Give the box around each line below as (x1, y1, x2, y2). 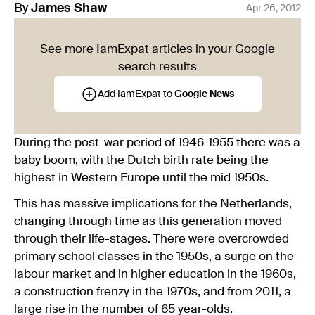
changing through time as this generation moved (14, 216, 282, 229)
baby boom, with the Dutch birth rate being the (14, 155, 269, 167)
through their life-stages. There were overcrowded (14, 233, 289, 246)
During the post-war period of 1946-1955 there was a (14, 137, 300, 150)
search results (118, 61, 197, 74)
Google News (174, 89, 234, 99)
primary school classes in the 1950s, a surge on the (14, 251, 294, 264)
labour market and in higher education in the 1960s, (14, 269, 296, 281)
